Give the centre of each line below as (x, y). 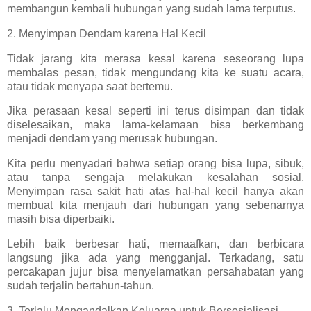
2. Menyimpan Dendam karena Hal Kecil (107, 33)
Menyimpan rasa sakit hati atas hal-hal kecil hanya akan (155, 192)
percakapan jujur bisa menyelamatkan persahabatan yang (155, 272)
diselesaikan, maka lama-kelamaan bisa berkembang (155, 125)
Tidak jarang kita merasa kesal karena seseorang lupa (155, 58)
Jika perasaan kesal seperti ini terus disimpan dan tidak (155, 111)
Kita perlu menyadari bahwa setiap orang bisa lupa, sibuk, (155, 164)
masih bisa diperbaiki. (61, 219)
